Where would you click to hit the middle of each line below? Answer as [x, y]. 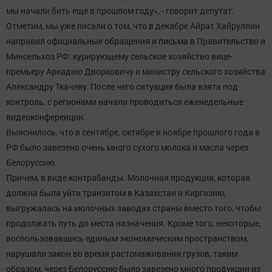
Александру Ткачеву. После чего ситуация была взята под [122, 87]
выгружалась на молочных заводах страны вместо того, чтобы [134, 208]
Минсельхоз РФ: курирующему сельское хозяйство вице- [119, 56]
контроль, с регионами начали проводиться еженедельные [125, 102]
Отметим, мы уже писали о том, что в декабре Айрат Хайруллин [133, 26]
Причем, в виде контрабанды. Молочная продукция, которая [128, 178]
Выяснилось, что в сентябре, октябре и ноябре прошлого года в [133, 132]
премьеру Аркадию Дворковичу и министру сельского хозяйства [136, 72]
